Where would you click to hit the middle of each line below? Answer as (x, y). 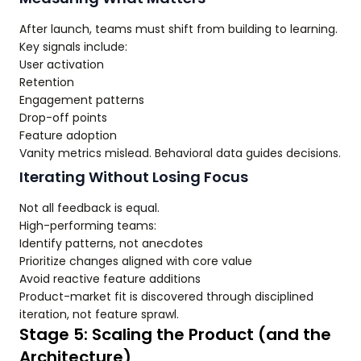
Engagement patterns (82, 100)
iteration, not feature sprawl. (99, 315)
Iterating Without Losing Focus (134, 177)
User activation (62, 65)
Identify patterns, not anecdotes (111, 244)
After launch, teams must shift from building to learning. (178, 29)
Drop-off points (63, 118)
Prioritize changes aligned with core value (136, 261)
